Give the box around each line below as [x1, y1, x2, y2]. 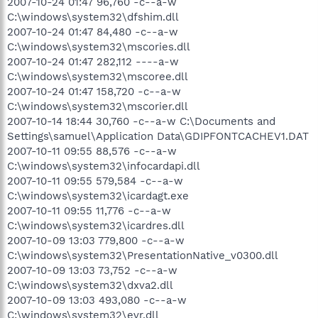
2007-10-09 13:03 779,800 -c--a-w [7, 234, 185, 247]
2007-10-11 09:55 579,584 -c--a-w [7, 174, 183, 187]
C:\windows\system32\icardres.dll [7, 219, 185, 232]
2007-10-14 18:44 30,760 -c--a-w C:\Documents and [7, 114, 275, 128]
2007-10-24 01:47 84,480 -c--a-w [7, 25, 178, 38]
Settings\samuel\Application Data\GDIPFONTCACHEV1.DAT [7, 129, 309, 143]
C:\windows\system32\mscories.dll [7, 40, 190, 53]
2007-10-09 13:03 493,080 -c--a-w [7, 293, 187, 307]
